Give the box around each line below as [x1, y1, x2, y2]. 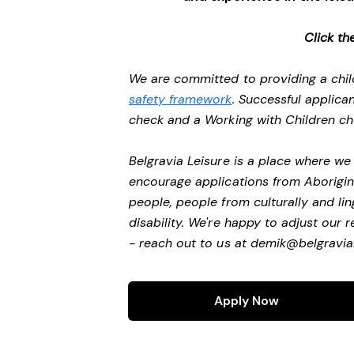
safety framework [129, 91, 232, 107]
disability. [129, 214, 189, 231]
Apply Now [213, 292, 280, 309]
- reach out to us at [129, 235, 250, 251]
